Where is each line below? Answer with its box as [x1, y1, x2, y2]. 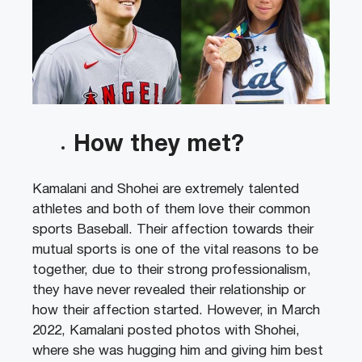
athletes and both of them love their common [32, 204, 310, 217]
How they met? [74, 133, 244, 156]
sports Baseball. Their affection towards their [32, 224, 314, 237]
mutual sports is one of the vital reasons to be [32, 244, 318, 257]
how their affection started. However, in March [32, 305, 320, 318]
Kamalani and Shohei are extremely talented [32, 183, 299, 196]
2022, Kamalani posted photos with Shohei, [32, 325, 300, 338]
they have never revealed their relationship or [32, 284, 305, 297]
